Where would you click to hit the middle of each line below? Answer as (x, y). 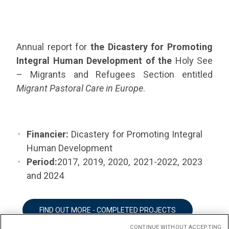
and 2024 (45, 176)
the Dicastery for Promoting (152, 47)
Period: (42, 162)
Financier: (49, 134)
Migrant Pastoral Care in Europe (80, 88)
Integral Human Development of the (94, 61)
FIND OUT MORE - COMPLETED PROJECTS (108, 210)
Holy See (192, 61)
